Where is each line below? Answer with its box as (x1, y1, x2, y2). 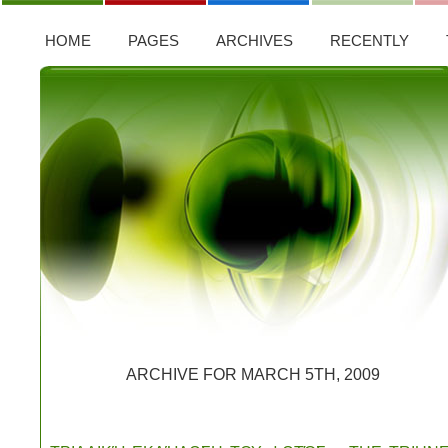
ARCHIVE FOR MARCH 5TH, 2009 (125, 366, 380, 383)
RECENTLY (330, 32, 409, 49)
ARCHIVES (216, 32, 293, 49)
